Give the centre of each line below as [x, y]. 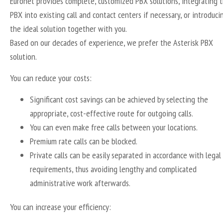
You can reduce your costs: [51, 78]
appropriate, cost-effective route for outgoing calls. [111, 113]
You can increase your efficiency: [60, 207]
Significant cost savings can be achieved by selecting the [119, 99]
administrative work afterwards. [80, 183]
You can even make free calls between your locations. [114, 127]
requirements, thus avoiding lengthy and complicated [113, 169]
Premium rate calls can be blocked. [84, 141]
